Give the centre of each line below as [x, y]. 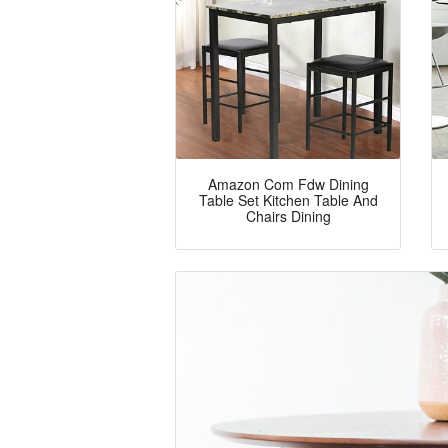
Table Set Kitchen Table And [288, 200]
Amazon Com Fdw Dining [288, 184]
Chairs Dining [288, 216]
